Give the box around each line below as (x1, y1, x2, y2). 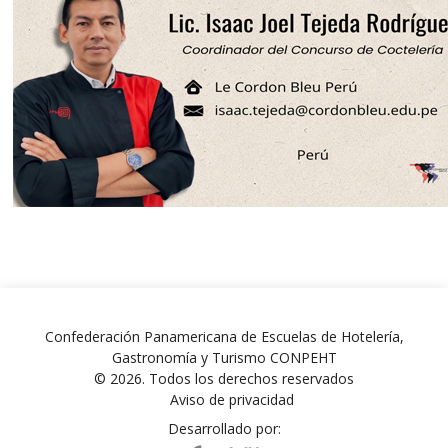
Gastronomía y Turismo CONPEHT (111, 348, 337, 367)
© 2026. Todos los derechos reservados (94, 369, 354, 388)
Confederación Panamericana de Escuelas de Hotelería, (44, 327, 404, 346)
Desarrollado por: (167, 419, 281, 438)
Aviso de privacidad (169, 390, 294, 409)
